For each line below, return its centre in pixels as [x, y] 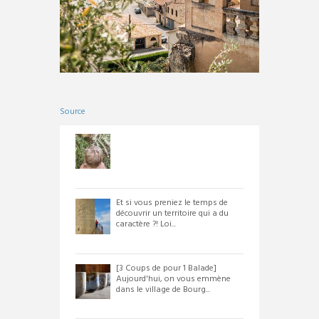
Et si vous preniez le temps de [172, 203]
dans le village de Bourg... [163, 290]
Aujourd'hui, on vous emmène [173, 279]
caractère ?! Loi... [146, 225]
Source [73, 112]
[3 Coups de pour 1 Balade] [166, 269]
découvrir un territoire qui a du [172, 214]
